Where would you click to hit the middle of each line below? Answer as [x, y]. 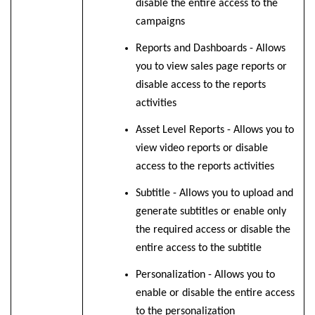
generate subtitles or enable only [211, 212]
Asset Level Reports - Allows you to [214, 130]
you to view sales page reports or [211, 67]
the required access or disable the [213, 230]
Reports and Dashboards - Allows [210, 49]
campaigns [160, 22]
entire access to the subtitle [198, 249]
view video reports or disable [201, 149]
